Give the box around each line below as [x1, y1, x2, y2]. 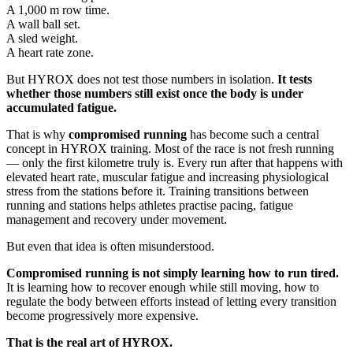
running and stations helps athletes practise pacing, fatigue [6, 198, 293, 212]
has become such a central [187, 127, 319, 141]
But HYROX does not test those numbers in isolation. [6, 72, 277, 86]
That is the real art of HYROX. [6, 335, 173, 349]
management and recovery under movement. [6, 212, 227, 226]
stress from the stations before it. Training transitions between [6, 184, 309, 198]
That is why [6, 127, 69, 141]
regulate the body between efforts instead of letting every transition [6, 294, 336, 308]
